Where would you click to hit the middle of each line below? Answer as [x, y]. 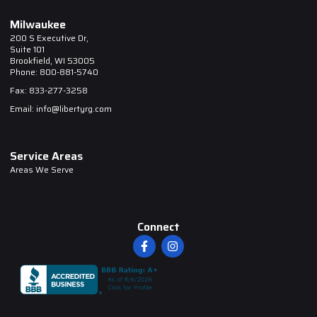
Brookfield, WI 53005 [52, 60]
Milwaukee [38, 24]
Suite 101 [27, 49]
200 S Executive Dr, [49, 38]
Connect [158, 226]
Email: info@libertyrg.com [61, 108]
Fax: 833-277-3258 [49, 90]
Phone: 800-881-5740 [54, 71]
